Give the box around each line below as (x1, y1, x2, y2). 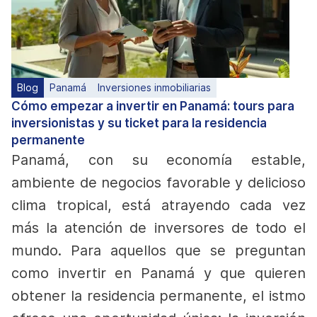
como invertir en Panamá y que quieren (11, 265, 306, 282)
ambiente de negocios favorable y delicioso (11, 174, 306, 191)
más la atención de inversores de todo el (11, 219, 306, 236)
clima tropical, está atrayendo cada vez (11, 197, 306, 214)
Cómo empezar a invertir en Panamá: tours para (11, 99, 294, 113)
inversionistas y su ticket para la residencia (11, 116, 267, 130)
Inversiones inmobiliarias (98, 81, 211, 93)
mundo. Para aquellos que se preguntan (11, 242, 306, 259)
